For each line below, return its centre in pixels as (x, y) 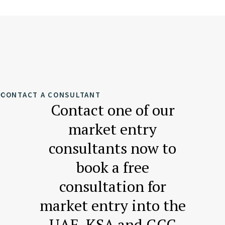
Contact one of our (113, 110)
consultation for (113, 187)
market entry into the (113, 206)
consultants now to (113, 148)
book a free (113, 167)
